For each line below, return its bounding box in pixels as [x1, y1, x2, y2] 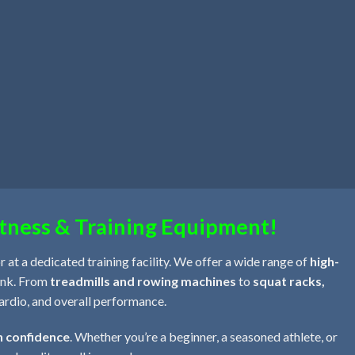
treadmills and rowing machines [50, 273, 236, 288]
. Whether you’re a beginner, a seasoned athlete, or [70, 329, 338, 345]
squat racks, [253, 273, 325, 288]
